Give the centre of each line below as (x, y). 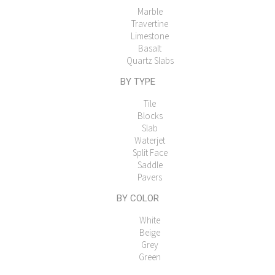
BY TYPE (137, 81)
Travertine (150, 23)
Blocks (150, 115)
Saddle (150, 165)
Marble (150, 11)
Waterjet (150, 140)
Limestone (150, 36)
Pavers (150, 177)
